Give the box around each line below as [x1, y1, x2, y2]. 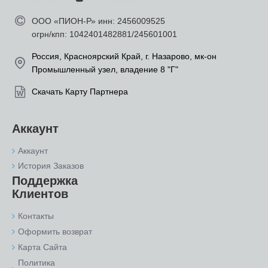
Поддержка [12, 174, 78, 187]
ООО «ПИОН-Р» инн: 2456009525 [32, 16, 165, 26]
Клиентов [12, 187, 68, 200]
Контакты [18, 211, 54, 221]
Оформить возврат [18, 227, 92, 236]
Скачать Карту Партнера [32, 87, 128, 96]
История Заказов [18, 161, 84, 170]
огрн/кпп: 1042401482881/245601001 [32, 29, 177, 39]
